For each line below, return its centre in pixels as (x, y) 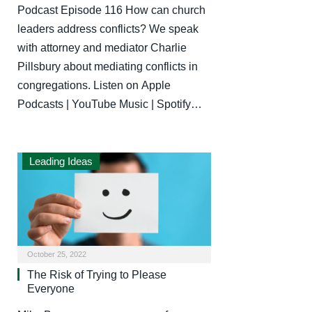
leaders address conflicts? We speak (108, 29)
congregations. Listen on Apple (94, 85)
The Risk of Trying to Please (97, 275)
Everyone (51, 289)
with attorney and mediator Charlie (102, 47)
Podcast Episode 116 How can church (111, 10)
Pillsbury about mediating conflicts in (108, 66)
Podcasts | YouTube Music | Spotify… (110, 104)
